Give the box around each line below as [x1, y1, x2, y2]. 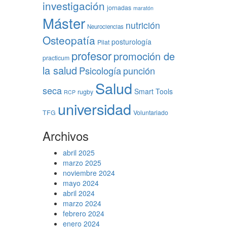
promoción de [113, 49, 175, 63]
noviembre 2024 [62, 168, 115, 178]
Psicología [79, 64, 121, 77]
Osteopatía [42, 32, 95, 48]
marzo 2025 [62, 158, 101, 168]
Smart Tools [134, 86, 173, 96]
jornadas [106, 3, 131, 12]
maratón [133, 4, 154, 12]
